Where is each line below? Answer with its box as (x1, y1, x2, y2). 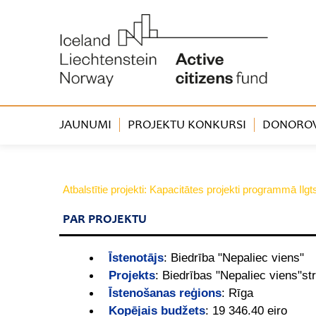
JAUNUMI (59, 119, 111, 133)
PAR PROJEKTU (63, 214, 147, 227)
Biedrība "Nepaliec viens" (171, 250, 304, 265)
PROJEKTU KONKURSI (128, 119, 246, 133)
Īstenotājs (109, 250, 164, 265)
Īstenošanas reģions (109, 286, 221, 300)
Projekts (109, 268, 155, 283)
